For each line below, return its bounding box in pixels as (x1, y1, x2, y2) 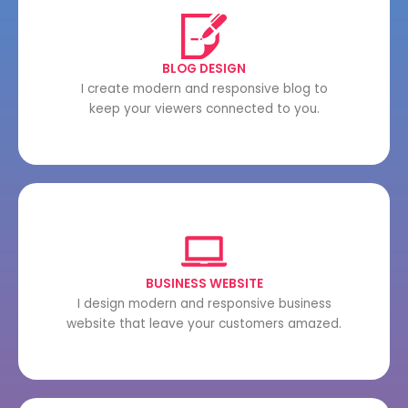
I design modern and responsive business (76, 295, 331, 313)
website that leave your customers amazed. (66, 315, 342, 333)
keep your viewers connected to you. (88, 100, 320, 118)
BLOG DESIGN (162, 60, 246, 78)
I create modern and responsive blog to (80, 80, 328, 98)
